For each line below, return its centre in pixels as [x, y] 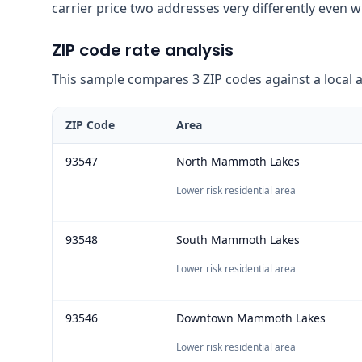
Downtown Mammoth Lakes [251, 318]
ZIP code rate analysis [143, 50]
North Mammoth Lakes [238, 161]
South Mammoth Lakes [238, 239]
